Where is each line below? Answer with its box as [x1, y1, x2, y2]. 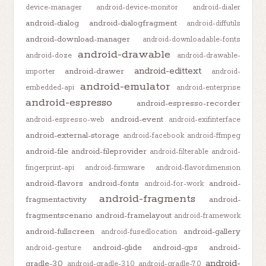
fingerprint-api [26, 163, 75, 172]
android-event [110, 113, 163, 125]
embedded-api [26, 83, 75, 92]
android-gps [153, 242, 198, 253]
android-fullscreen [26, 226, 95, 237]
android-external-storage [26, 129, 120, 141]
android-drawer [65, 65, 125, 77]
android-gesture [26, 243, 82, 252]
